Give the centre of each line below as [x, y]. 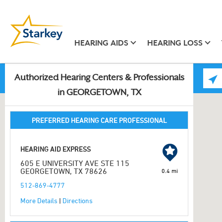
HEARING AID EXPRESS [55, 149]
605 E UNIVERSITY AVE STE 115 [75, 163]
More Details [39, 200]
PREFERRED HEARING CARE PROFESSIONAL [99, 120]
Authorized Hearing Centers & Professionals [99, 78]
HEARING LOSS [175, 43]
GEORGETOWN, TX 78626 [64, 171]
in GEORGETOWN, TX [99, 93]
